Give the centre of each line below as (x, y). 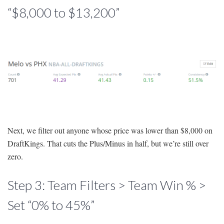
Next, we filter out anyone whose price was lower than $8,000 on (110, 130)
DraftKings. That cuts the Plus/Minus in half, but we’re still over (108, 143)
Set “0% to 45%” (51, 205)
